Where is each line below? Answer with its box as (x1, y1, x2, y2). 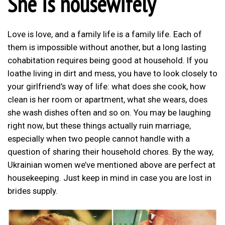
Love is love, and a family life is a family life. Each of (8, 29, 202, 40)
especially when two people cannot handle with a (8, 134, 190, 144)
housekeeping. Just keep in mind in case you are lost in (8, 173, 211, 183)
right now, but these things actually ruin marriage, (8, 121, 191, 131)
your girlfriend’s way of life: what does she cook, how (8, 81, 206, 92)
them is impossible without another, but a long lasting (8, 42, 206, 53)
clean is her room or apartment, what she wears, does (8, 94, 207, 105)
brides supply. (8, 186, 58, 196)
